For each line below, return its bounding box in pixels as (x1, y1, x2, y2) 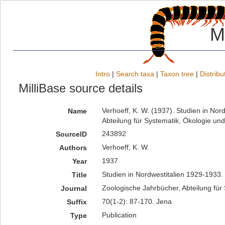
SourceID (55, 130, 87, 138)
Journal (60, 184, 87, 192)
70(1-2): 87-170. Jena (101, 197, 172, 205)
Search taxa (116, 70, 154, 78)
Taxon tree (160, 70, 194, 78)
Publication (101, 211, 137, 219)
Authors (59, 144, 87, 152)
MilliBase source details (19, 81, 143, 95)
